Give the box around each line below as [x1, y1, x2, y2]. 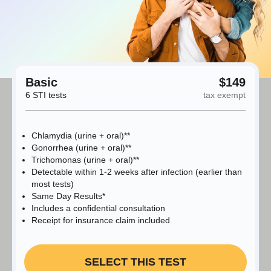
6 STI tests [25, 90, 67, 100]
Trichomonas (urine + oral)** [31, 155, 139, 165]
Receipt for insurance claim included [31, 215, 170, 226]
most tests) [31, 179, 74, 189]
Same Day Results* [31, 191, 105, 201]
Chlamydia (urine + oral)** [31, 131, 130, 141]
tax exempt [203, 90, 246, 100]
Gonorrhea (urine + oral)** [31, 143, 131, 153]
